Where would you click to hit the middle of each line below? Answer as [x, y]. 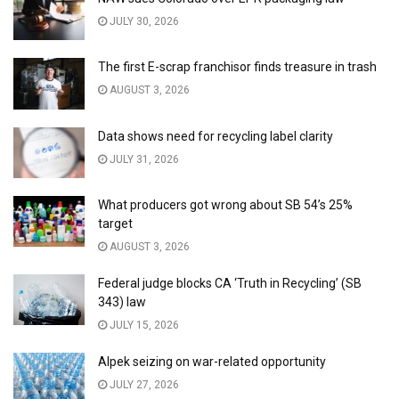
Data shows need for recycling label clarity [216, 136]
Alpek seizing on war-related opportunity [213, 361]
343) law [122, 301]
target [115, 223]
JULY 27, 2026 [143, 384]
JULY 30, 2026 [143, 22]
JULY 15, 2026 [143, 325]
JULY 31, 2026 [143, 159]
